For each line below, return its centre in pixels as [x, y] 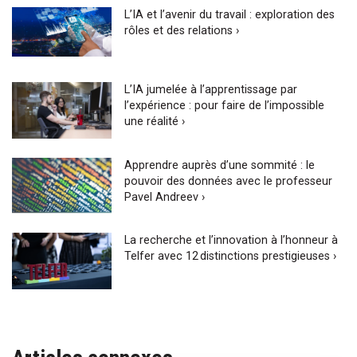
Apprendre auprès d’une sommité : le [220, 165]
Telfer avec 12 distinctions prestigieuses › [231, 257]
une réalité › [155, 122]
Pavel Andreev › [165, 197]
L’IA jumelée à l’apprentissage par [211, 90]
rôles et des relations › [182, 30]
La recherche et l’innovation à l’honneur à [231, 241]
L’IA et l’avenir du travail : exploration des [230, 14]
